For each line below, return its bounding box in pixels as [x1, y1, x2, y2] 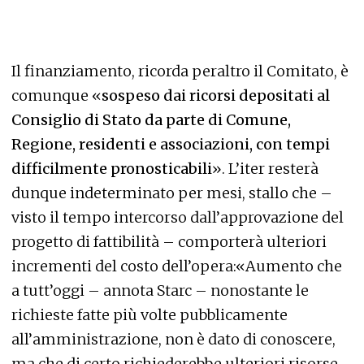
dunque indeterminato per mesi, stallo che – [11, 183, 332, 202]
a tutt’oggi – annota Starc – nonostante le [11, 280, 309, 300]
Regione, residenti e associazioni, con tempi [11, 134, 330, 154]
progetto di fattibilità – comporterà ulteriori [11, 232, 327, 251]
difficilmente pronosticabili [11, 158, 212, 178]
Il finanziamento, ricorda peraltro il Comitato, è [11, 61, 349, 80]
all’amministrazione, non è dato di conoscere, [11, 329, 336, 349]
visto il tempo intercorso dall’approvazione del [11, 207, 344, 227]
